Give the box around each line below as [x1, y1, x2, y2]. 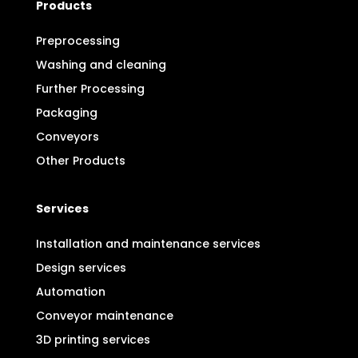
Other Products [35, 153, 125, 169]
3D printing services [35, 332, 150, 348]
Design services [35, 260, 126, 276]
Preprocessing [35, 33, 120, 50]
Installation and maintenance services [35, 236, 261, 253]
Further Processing [35, 81, 145, 97]
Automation [35, 284, 105, 300]
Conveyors [35, 129, 99, 145]
